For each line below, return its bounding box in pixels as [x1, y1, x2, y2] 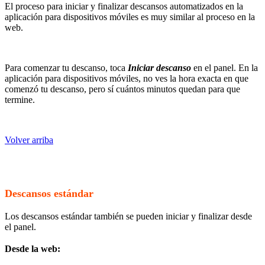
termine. [5, 94, 35, 105]
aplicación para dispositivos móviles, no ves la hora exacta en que [5, 73, 248, 83]
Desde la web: [5, 243, 60, 254]
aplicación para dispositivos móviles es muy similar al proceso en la [5, 11, 255, 22]
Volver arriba [5, 134, 53, 145]
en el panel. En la [191, 62, 258, 73]
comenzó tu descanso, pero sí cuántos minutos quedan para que [5, 83, 240, 94]
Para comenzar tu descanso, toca [5, 62, 128, 73]
